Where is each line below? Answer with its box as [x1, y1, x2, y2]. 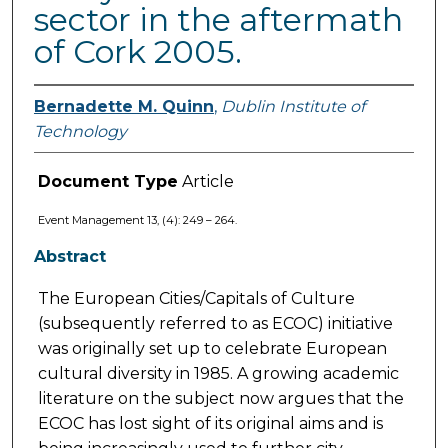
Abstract [33, 247, 106, 267]
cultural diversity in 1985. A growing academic [37, 364, 399, 384]
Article [177, 172, 234, 192]
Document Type [37, 172, 178, 192]
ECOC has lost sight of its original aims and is [37, 414, 383, 434]
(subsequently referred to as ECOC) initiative [37, 314, 393, 334]
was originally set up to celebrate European [37, 339, 387, 359]
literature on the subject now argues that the [37, 389, 404, 409]
